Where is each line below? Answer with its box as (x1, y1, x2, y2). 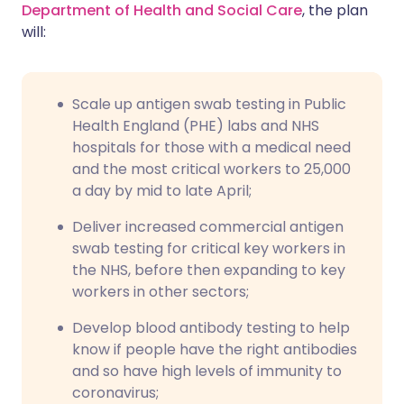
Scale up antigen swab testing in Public (72, 94, 346, 115)
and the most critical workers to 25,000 (72, 159, 351, 179)
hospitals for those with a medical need (72, 137, 351, 158)
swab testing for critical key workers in (72, 238, 345, 259)
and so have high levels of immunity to (72, 361, 342, 381)
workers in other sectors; (72, 281, 249, 302)
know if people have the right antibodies (72, 339, 357, 360)
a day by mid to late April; (72, 180, 252, 201)
